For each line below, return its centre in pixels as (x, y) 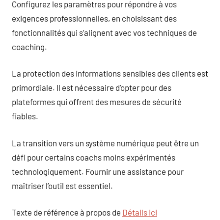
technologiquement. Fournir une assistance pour (98, 171)
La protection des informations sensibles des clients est (110, 73)
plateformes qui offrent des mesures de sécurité (97, 102)
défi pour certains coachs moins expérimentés (94, 157)
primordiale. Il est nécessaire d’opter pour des (92, 87)
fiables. (25, 116)
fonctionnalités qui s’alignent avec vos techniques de (104, 32)
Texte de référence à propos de (67, 212)
